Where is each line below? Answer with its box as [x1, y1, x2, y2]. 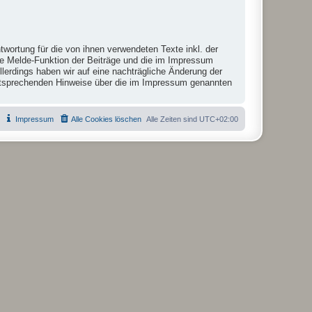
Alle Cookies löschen [71, 115, 141, 124]
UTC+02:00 [199, 115, 238, 124]
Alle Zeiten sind [146, 115, 199, 124]
